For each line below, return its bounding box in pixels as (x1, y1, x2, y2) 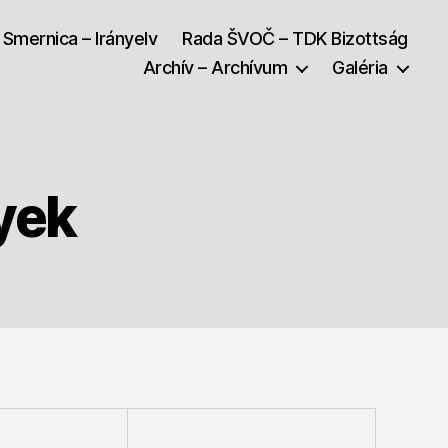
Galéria (332, 57, 388, 78)
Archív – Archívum (142, 57, 288, 78)
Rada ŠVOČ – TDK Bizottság (182, 28, 408, 49)
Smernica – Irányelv (2, 28, 158, 49)
